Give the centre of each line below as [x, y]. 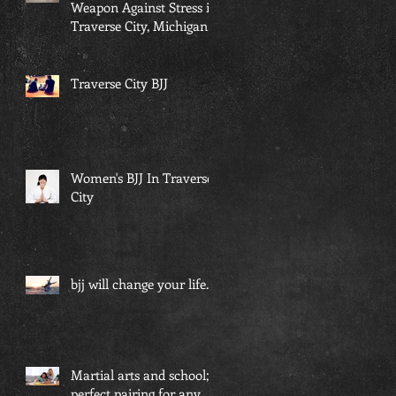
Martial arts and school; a [145, 374]
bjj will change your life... [142, 283]
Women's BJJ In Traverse [142, 177]
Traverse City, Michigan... [143, 25]
